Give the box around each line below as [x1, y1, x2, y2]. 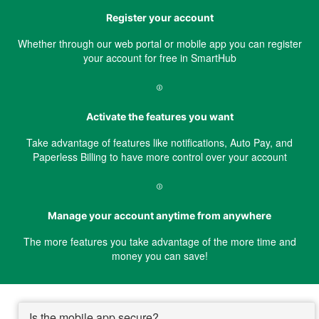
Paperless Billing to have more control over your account [32, 150, 287, 164]
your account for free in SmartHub [83, 51, 236, 66]
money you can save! [111, 249, 208, 263]
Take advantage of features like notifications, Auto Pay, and [26, 135, 293, 150]
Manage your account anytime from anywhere [48, 209, 271, 222]
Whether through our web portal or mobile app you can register [17, 36, 302, 51]
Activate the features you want [85, 110, 234, 123]
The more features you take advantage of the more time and [23, 234, 296, 249]
